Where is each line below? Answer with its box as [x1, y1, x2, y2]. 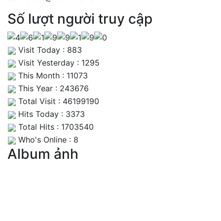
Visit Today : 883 [16, 45, 82, 55]
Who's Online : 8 [16, 135, 78, 145]
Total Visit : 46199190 [16, 96, 99, 107]
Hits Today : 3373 [16, 109, 85, 119]
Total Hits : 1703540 [16, 122, 94, 132]
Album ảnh [7, 146, 78, 163]
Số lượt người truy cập [7, 10, 152, 27]
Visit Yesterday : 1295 [16, 58, 100, 68]
